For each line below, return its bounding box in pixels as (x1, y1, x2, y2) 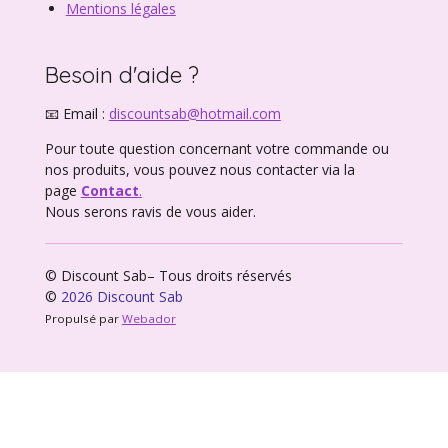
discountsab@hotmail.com (108, 103, 281, 123)
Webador (121, 310, 176, 326)
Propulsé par (44, 310, 122, 326)
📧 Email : (44, 103, 105, 123)
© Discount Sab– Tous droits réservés (44, 265, 292, 285)
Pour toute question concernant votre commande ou (44, 138, 389, 158)
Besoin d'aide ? (44, 59, 199, 89)
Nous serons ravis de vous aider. (44, 201, 256, 221)
